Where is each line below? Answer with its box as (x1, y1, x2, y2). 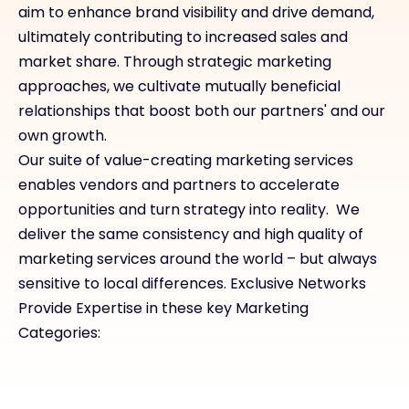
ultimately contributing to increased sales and (18, 26, 348, 47)
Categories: (18, 321, 100, 343)
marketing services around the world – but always (18, 247, 377, 269)
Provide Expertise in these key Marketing (18, 297, 309, 319)
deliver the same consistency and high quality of (18, 223, 363, 245)
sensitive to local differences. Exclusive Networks (18, 272, 366, 294)
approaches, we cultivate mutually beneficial (18, 75, 341, 97)
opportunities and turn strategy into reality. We (18, 198, 360, 220)
